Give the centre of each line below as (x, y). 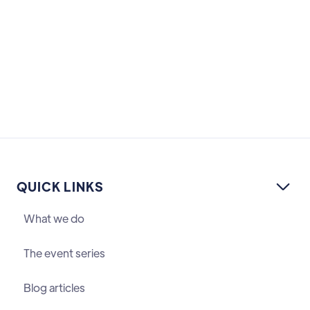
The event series (64, 253)
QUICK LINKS (60, 186)
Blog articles (54, 288)
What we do (54, 218)
